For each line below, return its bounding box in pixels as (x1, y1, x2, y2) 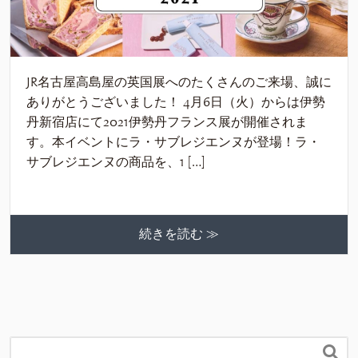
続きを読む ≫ (139, 225, 219, 242)
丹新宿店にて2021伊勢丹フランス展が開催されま (26, 113, 308, 130)
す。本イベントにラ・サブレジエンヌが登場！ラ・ (26, 133, 320, 150)
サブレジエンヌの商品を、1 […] (26, 153, 205, 170)
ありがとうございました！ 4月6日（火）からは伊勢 (26, 93, 325, 110)
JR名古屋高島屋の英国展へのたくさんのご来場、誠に (26, 74, 332, 90)
